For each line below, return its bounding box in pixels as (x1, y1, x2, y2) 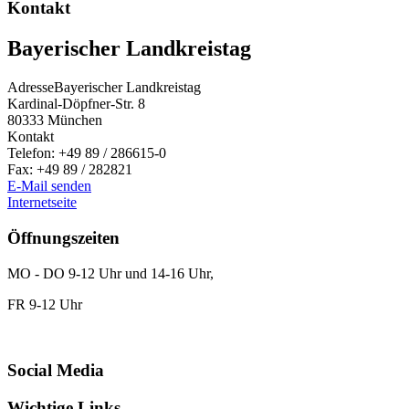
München (47, 112, 102, 129)
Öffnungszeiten (7, 227, 120, 247)
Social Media (7, 361, 104, 381)
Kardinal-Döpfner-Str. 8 (7, 96, 145, 112)
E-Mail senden (7, 178, 91, 194)
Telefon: (7, 145, 58, 162)
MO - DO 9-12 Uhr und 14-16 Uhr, (7, 265, 214, 281)
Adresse (7, 79, 54, 96)
